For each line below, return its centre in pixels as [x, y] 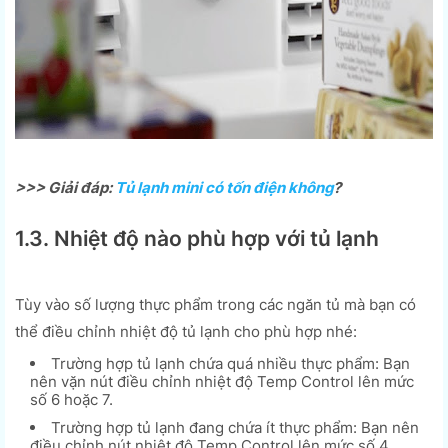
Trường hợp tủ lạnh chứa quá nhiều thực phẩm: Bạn [230, 363]
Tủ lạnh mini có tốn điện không [224, 187]
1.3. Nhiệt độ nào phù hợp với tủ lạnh [197, 238]
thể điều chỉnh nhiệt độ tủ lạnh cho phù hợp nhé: [186, 331]
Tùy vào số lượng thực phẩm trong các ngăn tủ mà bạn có [215, 304]
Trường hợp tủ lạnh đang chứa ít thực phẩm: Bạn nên [235, 427]
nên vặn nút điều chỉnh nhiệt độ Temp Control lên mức [222, 381]
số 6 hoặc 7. [71, 399]
